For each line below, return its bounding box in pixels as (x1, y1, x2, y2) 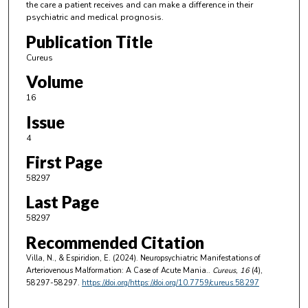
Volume (25, 71, 83, 92)
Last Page (25, 192, 99, 212)
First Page (25, 151, 102, 172)
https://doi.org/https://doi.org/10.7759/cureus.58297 (81, 277, 259, 288)
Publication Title (25, 31, 153, 52)
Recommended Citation (25, 232, 204, 252)
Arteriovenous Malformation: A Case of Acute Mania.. (25, 265, 210, 276)
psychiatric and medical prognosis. (25, 12, 164, 23)
